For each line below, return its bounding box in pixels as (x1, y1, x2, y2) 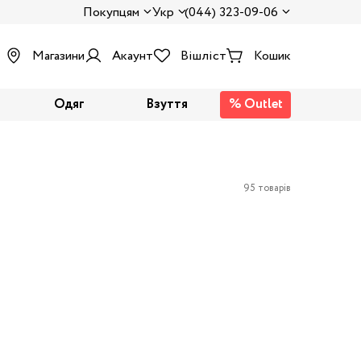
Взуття (146, 95, 188, 114)
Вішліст (180, 47, 226, 65)
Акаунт (112, 47, 153, 65)
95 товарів (243, 180, 291, 195)
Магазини (32, 47, 85, 65)
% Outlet (228, 95, 283, 114)
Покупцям (83, 3, 139, 22)
